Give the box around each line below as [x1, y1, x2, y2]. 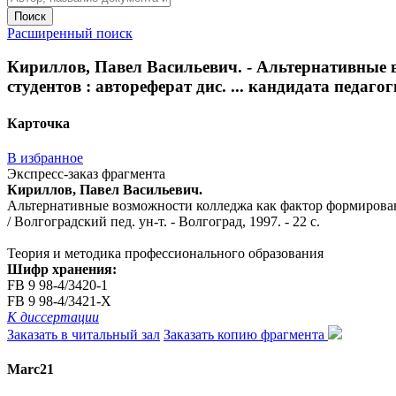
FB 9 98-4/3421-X [7, 293, 111, 308]
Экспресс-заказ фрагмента [7, 165, 165, 181]
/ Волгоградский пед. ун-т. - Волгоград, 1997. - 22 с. [7, 213, 320, 229]
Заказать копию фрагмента [164, 326, 328, 342]
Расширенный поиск [7, 25, 133, 41]
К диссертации [7, 308, 99, 324]
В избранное [7, 149, 83, 165]
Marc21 [7, 362, 54, 377]
